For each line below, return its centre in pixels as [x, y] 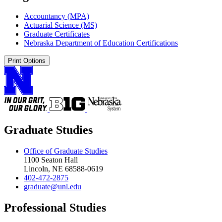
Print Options [27, 61]
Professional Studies [55, 208]
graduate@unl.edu [53, 187]
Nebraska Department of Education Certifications [101, 43]
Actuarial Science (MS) [60, 25]
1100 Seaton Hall [51, 160]
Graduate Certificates [57, 34]
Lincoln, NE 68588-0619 [63, 169]
